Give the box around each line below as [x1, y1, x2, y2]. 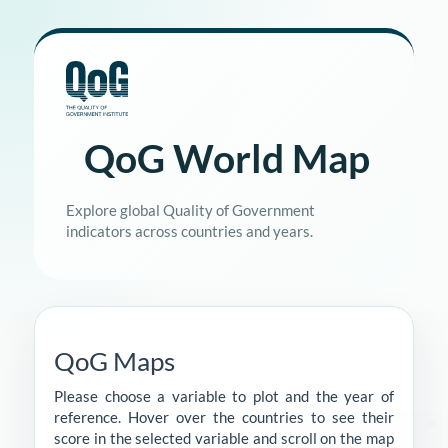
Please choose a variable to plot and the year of [54, 386, 394, 405]
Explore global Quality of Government [66, 200, 315, 219]
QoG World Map [84, 135, 370, 181]
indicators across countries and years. [66, 221, 313, 240]
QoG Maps [54, 345, 175, 377]
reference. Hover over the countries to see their [54, 407, 394, 426]
